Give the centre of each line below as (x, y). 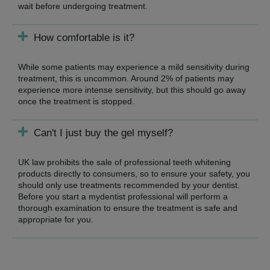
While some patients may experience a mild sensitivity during (134, 67)
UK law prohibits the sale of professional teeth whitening (124, 162)
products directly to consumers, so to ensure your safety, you (134, 173)
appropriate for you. (56, 219)
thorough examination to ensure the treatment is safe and (128, 208)
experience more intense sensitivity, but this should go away (132, 89)
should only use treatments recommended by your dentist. (129, 185)
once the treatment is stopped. (76, 101)
